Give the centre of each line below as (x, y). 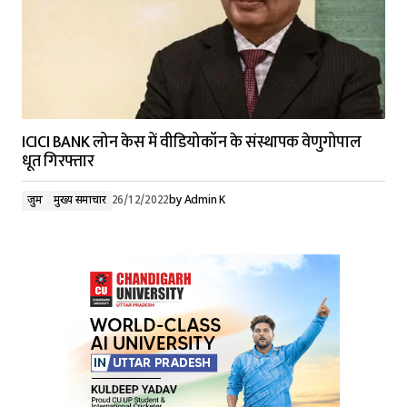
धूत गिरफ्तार (58, 162)
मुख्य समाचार (79, 201)
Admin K (204, 201)
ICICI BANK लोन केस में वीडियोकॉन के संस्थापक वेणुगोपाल (192, 143)
